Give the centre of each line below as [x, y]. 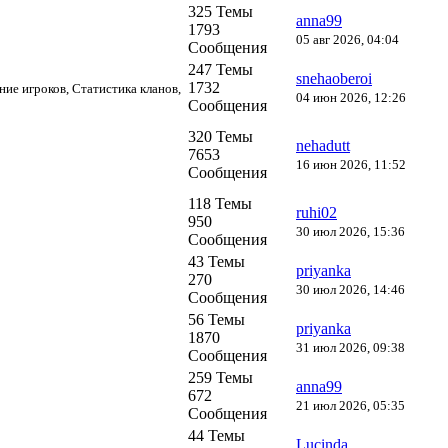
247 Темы [220, 69]
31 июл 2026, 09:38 [350, 347]
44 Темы [216, 435]
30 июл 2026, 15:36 [350, 231]
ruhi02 [316, 212]
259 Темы [220, 377]
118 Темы [220, 203]
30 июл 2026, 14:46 [350, 289]
